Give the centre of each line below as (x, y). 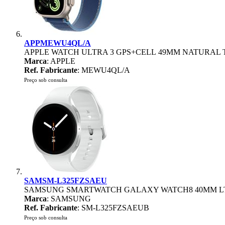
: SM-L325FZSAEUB (113, 208)
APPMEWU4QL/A (58, 43)
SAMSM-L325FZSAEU (66, 181)
